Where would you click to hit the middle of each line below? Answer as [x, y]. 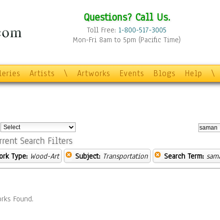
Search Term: [184, 156]
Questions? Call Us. [127, 17]
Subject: [88, 156]
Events [132, 73]
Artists [42, 73]
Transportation [125, 156]
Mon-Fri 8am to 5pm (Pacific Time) [127, 40]
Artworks [94, 73]
